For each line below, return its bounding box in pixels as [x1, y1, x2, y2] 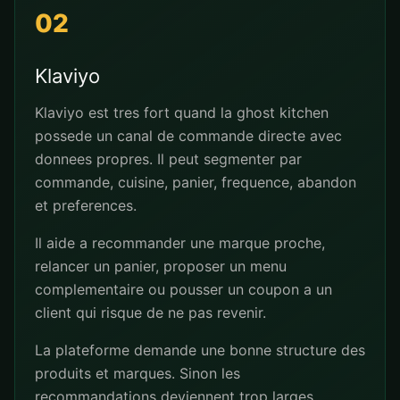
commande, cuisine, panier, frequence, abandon [35, 173, 356, 191]
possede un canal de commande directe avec [35, 127, 342, 145]
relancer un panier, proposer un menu [35, 257, 287, 275]
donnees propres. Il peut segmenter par [35, 150, 302, 168]
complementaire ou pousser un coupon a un [35, 280, 332, 298]
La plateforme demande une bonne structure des [35, 341, 365, 359]
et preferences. [35, 196, 137, 214]
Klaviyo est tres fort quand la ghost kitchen [35, 104, 329, 121]
